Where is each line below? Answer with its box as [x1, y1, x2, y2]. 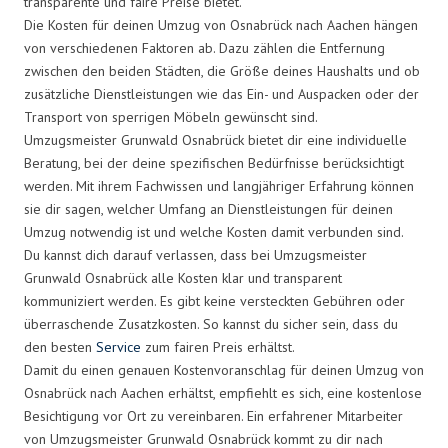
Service [96, 337, 141, 356]
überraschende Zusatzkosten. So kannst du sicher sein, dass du [24, 314, 398, 333]
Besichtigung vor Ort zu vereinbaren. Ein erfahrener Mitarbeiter [24, 406, 403, 425]
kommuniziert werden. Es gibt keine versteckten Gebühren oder [24, 291, 405, 310]
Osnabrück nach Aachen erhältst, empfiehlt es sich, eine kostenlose [24, 383, 422, 402]
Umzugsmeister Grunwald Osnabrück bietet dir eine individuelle [24, 130, 407, 149]
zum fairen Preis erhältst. [141, 337, 295, 356]
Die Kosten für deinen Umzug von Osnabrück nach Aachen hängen [24, 15, 418, 34]
